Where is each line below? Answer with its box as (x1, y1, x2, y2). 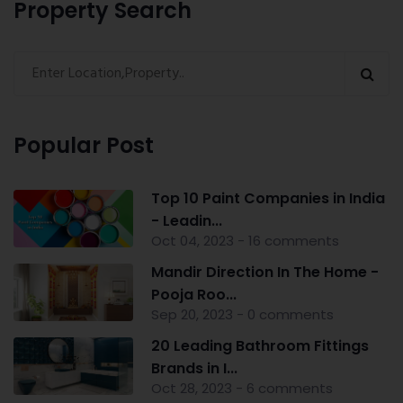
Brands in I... (150, 358, 237, 380)
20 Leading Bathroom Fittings (150, 336, 369, 357)
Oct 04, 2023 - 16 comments (150, 231, 339, 251)
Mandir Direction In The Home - (150, 262, 379, 283)
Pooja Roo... (150, 284, 237, 306)
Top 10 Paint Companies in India (150, 188, 385, 210)
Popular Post (13, 130, 154, 161)
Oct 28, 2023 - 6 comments (150, 379, 333, 399)
